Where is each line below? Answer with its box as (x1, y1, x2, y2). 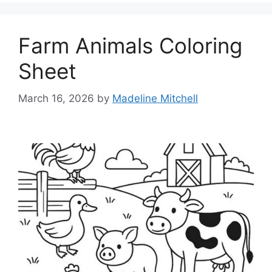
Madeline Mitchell (112, 92, 198, 104)
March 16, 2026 (18, 92, 94, 104)
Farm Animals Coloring (18, 33, 242, 59)
